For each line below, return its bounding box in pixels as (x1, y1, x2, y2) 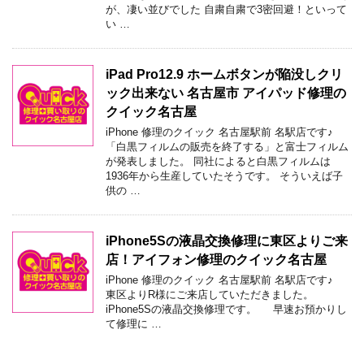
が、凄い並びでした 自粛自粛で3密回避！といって (106, 2, 347, 15)
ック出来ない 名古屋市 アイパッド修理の (106, 85, 346, 100)
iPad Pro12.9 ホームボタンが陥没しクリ (106, 67, 343, 81)
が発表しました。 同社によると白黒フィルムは (106, 154, 331, 167)
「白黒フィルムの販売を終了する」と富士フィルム (106, 140, 349, 153)
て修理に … (106, 317, 162, 330)
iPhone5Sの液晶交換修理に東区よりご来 (106, 233, 348, 248)
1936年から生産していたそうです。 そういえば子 (106, 169, 343, 182)
